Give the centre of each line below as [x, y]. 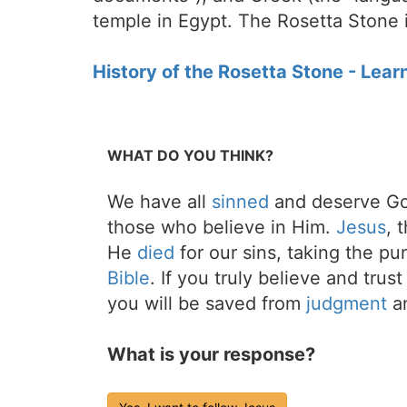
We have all [159, 202]
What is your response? [211, 355]
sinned [240, 202]
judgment [347, 304]
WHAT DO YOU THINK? [190, 156]
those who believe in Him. [222, 228]
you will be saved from [207, 304]
